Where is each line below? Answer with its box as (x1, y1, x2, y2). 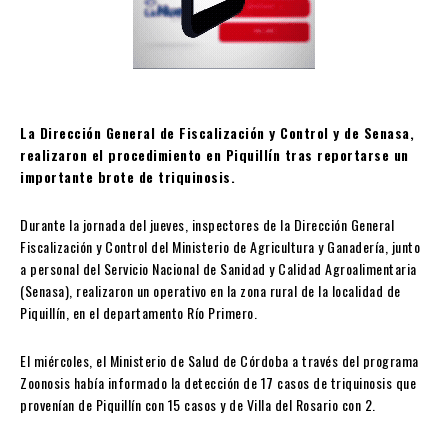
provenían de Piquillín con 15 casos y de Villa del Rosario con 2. (20, 394, 376, 416)
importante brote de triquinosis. (20, 166, 235, 188)
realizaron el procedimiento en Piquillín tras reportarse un (20, 144, 409, 166)
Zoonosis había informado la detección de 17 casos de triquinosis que (20, 372, 416, 394)
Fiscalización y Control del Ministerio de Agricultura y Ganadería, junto (20, 236, 420, 258)
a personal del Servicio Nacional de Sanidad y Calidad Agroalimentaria (20, 258, 417, 280)
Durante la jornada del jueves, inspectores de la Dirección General (20, 214, 394, 236)
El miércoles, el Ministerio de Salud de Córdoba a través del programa (20, 350, 419, 372)
